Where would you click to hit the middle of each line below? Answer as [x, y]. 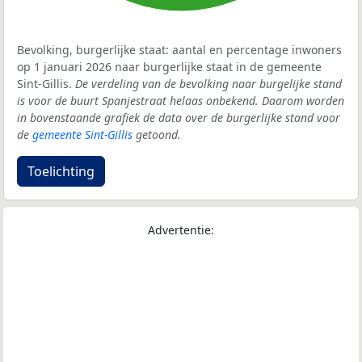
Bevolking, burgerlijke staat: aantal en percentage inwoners [179, 50]
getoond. [157, 135]
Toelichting [61, 172]
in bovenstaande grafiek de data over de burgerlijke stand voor [179, 118]
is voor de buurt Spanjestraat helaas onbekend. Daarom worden [181, 101]
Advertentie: [181, 230]
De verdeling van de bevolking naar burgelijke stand [208, 84]
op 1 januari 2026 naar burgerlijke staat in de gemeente [169, 67]
